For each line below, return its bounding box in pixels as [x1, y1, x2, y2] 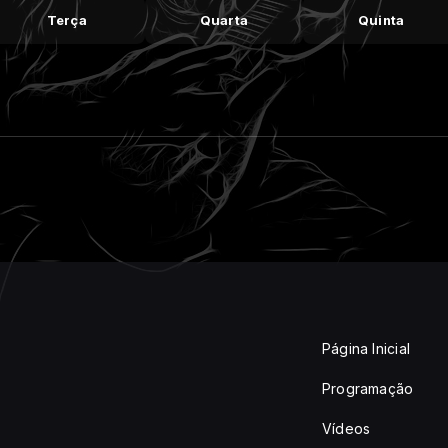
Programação [322, 380, 414, 397]
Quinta [358, 12, 405, 28]
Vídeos [322, 420, 371, 437]
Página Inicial [322, 340, 410, 357]
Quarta [199, 12, 249, 28]
